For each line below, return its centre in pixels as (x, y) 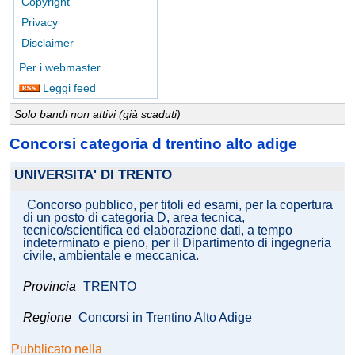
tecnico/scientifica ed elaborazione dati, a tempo (158, 231)
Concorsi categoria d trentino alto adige (153, 143)
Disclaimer (48, 43)
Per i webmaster (60, 67)
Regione (47, 318)
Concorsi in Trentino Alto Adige (165, 318)
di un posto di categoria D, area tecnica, (134, 218)
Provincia (51, 287)
